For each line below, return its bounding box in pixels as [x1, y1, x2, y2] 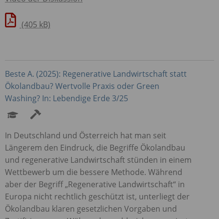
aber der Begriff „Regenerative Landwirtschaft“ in [5, 178, 185, 190]
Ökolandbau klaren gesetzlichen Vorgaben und [5, 203, 177, 214]
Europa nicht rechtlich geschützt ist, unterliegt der [5, 191, 190, 202]
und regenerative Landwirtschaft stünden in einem [5, 154, 192, 165]
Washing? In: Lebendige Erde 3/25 [5, 92, 128, 104]
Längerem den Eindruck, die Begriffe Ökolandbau [5, 142, 185, 153]
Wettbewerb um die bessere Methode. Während [5, 166, 182, 177]
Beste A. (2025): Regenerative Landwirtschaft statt [5, 68, 187, 79]
